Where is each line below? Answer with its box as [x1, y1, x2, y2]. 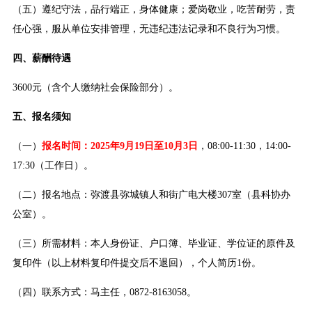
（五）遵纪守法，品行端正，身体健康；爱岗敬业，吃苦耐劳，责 [12, 4, 295, 15]
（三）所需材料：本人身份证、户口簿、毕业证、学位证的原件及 [12, 238, 295, 249]
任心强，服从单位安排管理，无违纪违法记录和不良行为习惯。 [12, 24, 286, 35]
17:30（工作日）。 [12, 160, 93, 171]
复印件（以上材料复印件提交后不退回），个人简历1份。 [12, 258, 261, 269]
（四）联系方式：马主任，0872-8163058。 [12, 287, 196, 298]
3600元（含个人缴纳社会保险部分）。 [12, 82, 178, 93]
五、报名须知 [12, 111, 71, 123]
